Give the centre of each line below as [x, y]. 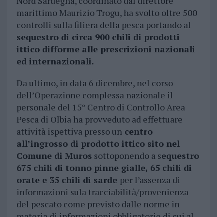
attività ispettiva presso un [69, 132]
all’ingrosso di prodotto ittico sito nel [98, 144]
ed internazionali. [55, 61]
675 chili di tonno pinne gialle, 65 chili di [104, 168]
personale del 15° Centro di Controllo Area [101, 107]
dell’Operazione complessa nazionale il [94, 95]
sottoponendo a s [126, 156]
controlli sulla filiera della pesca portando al [103, 25]
